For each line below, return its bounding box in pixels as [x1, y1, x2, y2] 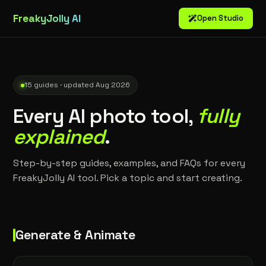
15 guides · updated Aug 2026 [24, 80, 130, 90]
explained [13, 124, 105, 150]
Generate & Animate [15, 226, 135, 243]
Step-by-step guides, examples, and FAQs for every [13, 157, 245, 169]
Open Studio [197, 13, 243, 23]
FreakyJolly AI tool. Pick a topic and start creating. [13, 172, 242, 184]
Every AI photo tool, [13, 103, 198, 129]
